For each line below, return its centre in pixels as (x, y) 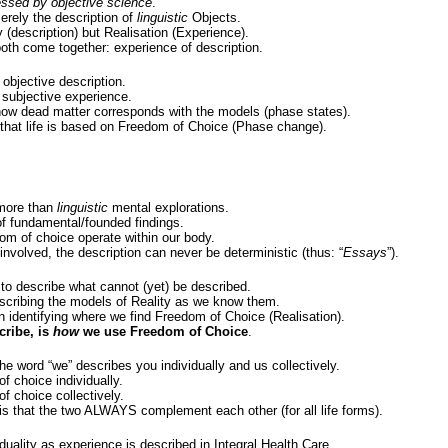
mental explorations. (168, 207)
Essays (365, 252)
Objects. (214, 17)
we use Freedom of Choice (163, 331)
